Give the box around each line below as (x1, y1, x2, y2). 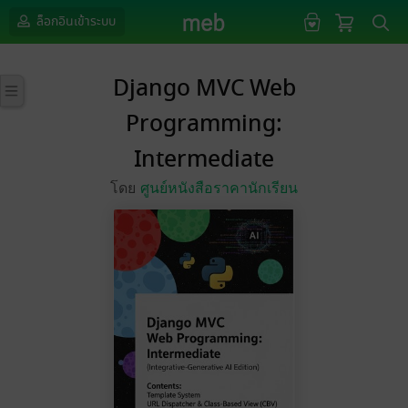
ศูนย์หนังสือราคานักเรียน (140, 180, 298, 196)
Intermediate (134, 142, 274, 178)
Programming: (126, 107, 282, 142)
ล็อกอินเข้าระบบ (34, 12, 116, 31)
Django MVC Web (112, 71, 296, 107)
